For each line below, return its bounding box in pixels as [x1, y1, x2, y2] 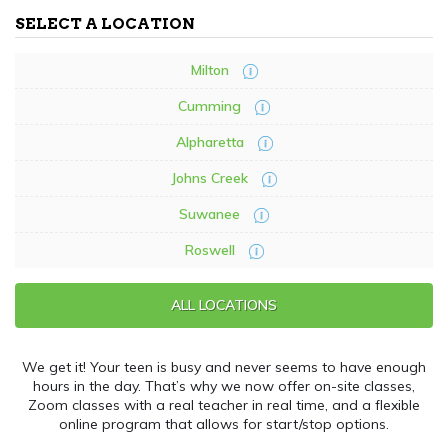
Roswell [184, 241, 235, 259]
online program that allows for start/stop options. [59, 415, 389, 433]
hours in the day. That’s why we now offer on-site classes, [33, 377, 415, 395]
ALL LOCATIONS [171, 296, 277, 314]
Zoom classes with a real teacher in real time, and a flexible [28, 396, 420, 414]
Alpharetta [175, 133, 244, 151]
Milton [190, 61, 229, 79]
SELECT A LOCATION [15, 14, 195, 33]
